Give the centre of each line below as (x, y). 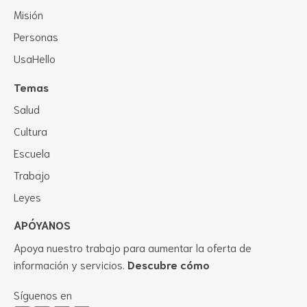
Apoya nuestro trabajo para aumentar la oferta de (133, 247)
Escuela (32, 152)
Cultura (30, 130)
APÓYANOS (42, 224)
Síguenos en (43, 294)
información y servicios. (71, 264)
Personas (36, 36)
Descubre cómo (169, 264)
